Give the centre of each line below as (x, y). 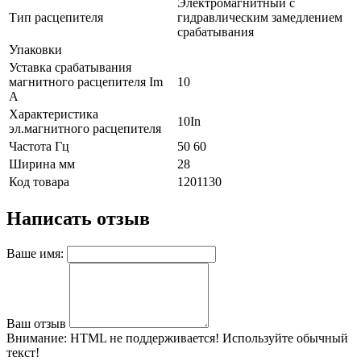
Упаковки (35, 49)
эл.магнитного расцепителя (85, 128)
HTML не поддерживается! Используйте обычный (207, 338)
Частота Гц (39, 146)
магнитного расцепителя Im (86, 81)
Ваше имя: (35, 253)
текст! (23, 352)
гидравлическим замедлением (260, 17)
